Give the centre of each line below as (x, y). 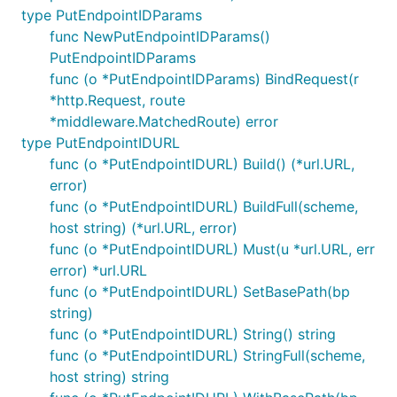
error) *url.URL (98, 270)
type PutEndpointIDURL (101, 143)
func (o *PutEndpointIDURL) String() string (193, 334)
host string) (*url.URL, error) (144, 228)
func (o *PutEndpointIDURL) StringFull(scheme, (207, 355)
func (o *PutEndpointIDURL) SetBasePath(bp (200, 292)
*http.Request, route (117, 100)
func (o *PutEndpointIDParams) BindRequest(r (204, 79)
